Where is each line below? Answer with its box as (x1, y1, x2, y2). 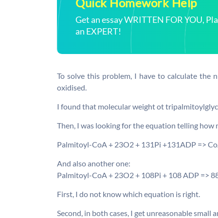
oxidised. (57, 83, 87, 92)
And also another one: (57, 159, 130, 168)
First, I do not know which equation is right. (57, 189, 200, 199)
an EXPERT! (75, 26, 121, 37)
